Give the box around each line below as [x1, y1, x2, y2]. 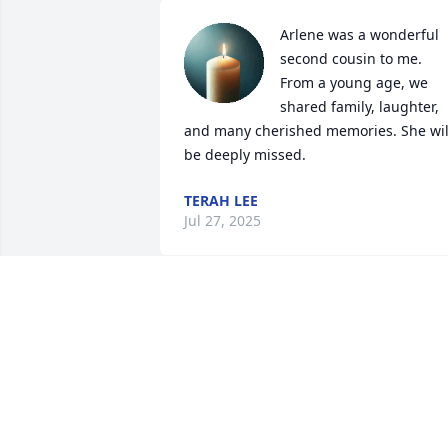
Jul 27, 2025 [184, 211, 261, 231]
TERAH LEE [184, 191, 258, 211]
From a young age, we [280, 73, 428, 93]
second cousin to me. [280, 49, 422, 69]
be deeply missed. [184, 145, 306, 165]
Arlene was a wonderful [280, 25, 439, 45]
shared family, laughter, [280, 97, 439, 117]
